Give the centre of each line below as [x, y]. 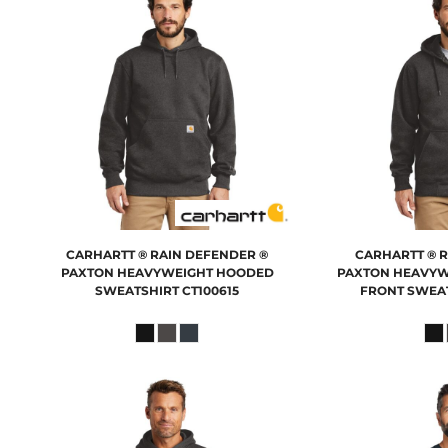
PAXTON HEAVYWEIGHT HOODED [167, 272]
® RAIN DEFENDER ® [203, 254]
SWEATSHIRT [137, 290]
